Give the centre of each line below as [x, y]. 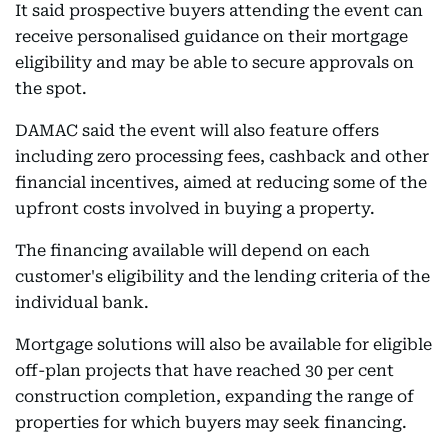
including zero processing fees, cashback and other [222, 156]
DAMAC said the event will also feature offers [197, 130]
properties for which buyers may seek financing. [211, 422]
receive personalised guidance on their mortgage [211, 36]
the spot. [51, 88]
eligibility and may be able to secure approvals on [214, 62]
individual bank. [82, 302]
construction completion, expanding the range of [214, 396]
